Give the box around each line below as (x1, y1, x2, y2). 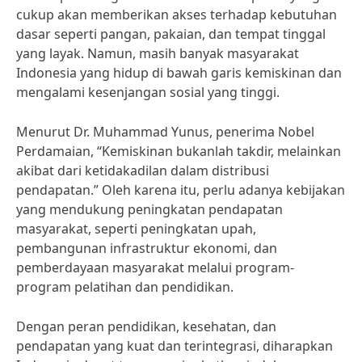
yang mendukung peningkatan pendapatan (16, 200, 283, 218)
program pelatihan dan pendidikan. (16, 278, 234, 296)
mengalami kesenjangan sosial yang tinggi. (16, 83, 280, 101)
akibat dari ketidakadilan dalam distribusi (16, 162, 269, 179)
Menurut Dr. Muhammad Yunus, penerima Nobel (16, 123, 314, 141)
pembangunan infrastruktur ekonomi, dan (16, 239, 277, 257)
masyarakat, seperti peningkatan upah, (16, 220, 256, 238)
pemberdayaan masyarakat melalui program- (16, 259, 294, 276)
